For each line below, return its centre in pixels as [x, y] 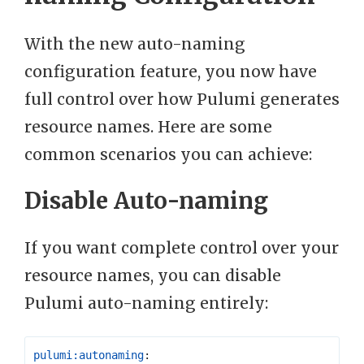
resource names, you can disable [153, 276]
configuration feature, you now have [171, 72]
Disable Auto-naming [146, 201]
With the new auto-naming [135, 44]
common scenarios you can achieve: [168, 155]
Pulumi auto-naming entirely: [146, 303]
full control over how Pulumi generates [182, 100]
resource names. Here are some [148, 127]
